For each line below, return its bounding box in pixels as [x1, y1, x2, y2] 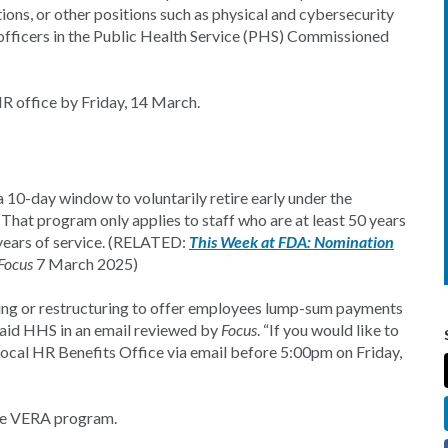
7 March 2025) [33, 254, 138, 273]
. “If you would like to [257, 320, 399, 339]
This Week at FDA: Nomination [189, 232, 394, 251]
